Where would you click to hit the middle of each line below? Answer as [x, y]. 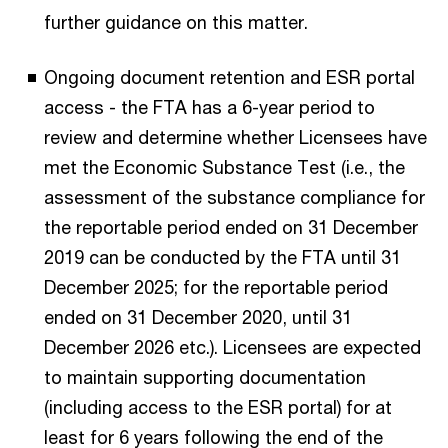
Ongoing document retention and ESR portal [229, 77]
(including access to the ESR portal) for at [218, 407]
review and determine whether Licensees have [235, 137]
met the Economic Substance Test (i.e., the [224, 167]
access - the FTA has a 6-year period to [209, 107]
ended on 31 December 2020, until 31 [198, 317]
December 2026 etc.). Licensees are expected [232, 347]
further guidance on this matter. [176, 22]
